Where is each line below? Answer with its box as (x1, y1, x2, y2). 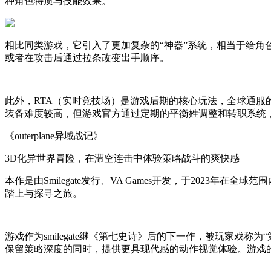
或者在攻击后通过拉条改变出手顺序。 (5, 52, 169, 63)
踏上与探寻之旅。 (5, 188, 82, 198)
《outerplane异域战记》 (5, 130, 103, 141)
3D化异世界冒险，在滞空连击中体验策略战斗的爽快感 (5, 152, 240, 163)
